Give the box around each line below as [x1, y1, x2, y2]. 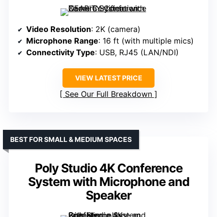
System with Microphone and [28, 174, 189, 189]
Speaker [86, 188, 131, 203]
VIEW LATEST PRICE [75, 74, 142, 82]
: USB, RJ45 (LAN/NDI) [95, 47, 179, 58]
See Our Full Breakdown [65, 89, 152, 99]
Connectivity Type [26, 47, 95, 58]
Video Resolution [26, 24, 91, 34]
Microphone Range [26, 36, 98, 46]
